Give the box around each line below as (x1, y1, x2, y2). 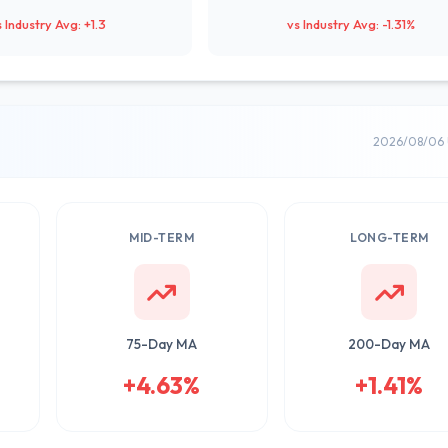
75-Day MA (126, 335, 198, 353)
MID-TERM (129, 230, 195, 245)
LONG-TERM (350, 230, 429, 245)
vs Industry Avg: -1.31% (287, 16, 416, 32)
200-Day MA (348, 335, 431, 353)
